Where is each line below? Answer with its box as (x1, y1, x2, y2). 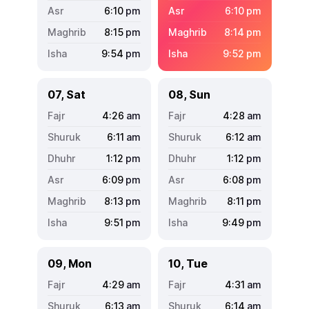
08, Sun (168, 87, 210, 101)
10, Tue (168, 256, 208, 270)
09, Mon (48, 256, 92, 270)
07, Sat (48, 87, 86, 101)
